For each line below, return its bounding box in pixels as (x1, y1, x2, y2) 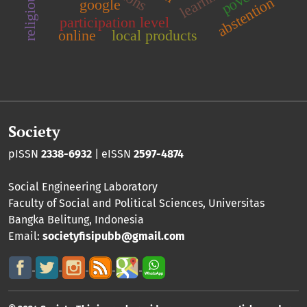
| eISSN (92, 147, 134, 160)
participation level (59, 13, 169, 31)
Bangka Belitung (8, 212, 89, 226)
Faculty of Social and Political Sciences (8, 196, 203, 210)
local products (111, 26, 197, 44)
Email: (8, 229, 42, 243)
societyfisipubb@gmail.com (42, 229, 185, 243)
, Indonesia (89, 212, 144, 226)
